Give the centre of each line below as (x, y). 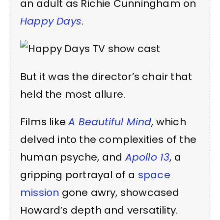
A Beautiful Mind (110, 122)
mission (40, 193)
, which (169, 122)
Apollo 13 (147, 157)
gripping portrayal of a (79, 175)
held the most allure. (73, 94)
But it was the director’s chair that (106, 76)
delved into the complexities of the (109, 140)
